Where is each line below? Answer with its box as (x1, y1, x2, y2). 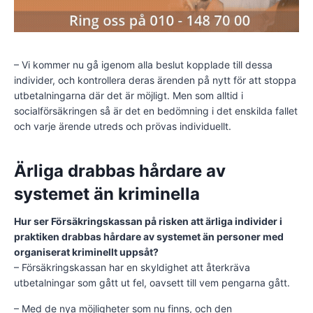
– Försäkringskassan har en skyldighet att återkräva (14, 261, 250, 273)
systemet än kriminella (14, 183, 200, 204)
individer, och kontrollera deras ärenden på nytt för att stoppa (14, 73, 296, 86)
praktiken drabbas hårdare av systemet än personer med (14, 230, 284, 242)
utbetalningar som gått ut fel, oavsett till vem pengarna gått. (14, 276, 290, 289)
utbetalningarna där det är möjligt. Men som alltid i (14, 89, 243, 101)
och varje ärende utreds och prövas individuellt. (14, 119, 231, 132)
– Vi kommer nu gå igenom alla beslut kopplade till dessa (14, 58, 272, 71)
